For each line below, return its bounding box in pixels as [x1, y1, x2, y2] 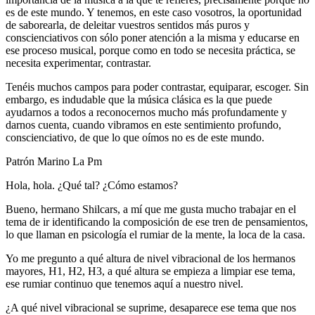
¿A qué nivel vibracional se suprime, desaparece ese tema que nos [6, 301, 296, 314]
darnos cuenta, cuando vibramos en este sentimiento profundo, [6, 118, 281, 131]
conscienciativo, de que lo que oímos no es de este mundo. [6, 131, 264, 143]
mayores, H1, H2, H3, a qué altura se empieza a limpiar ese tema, [6, 264, 295, 277]
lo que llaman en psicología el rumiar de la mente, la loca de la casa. [6, 228, 305, 240]
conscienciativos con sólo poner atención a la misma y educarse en [6, 31, 300, 44]
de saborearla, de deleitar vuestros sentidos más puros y [6, 18, 250, 31]
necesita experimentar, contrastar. [6, 56, 151, 69]
